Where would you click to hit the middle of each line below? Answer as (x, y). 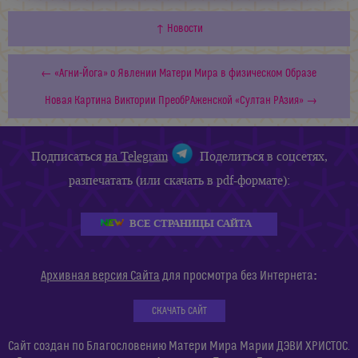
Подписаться (68, 156)
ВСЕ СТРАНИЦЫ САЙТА (191, 223)
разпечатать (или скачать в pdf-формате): (179, 180)
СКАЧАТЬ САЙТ (179, 310)
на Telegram (136, 156)
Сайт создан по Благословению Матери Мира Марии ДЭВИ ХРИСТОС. (179, 346)
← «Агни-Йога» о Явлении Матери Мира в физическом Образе (179, 73)
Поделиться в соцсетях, (260, 156)
